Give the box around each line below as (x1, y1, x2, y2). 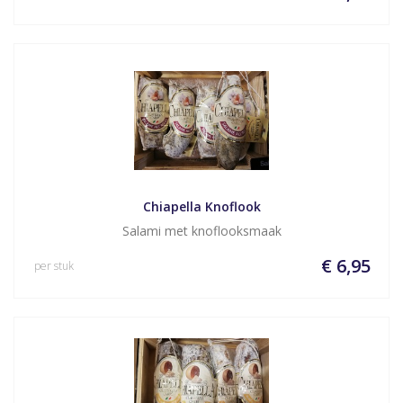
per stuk (34, 258, 74, 273)
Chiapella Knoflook (142, 198, 261, 215)
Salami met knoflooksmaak (121, 222, 282, 239)
